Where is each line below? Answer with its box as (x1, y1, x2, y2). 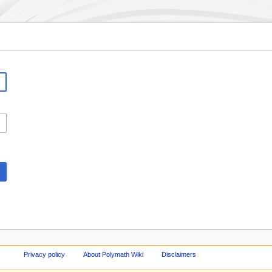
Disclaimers (161, 250, 196, 258)
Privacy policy (24, 250, 66, 258)
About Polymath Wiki (83, 250, 144, 258)
